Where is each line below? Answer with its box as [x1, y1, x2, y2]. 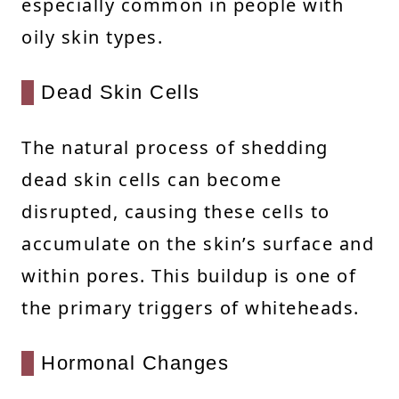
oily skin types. [21, 24, 163, 49]
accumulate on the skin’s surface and [21, 231, 374, 256]
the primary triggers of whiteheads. [21, 295, 360, 320]
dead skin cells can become [21, 167, 281, 191]
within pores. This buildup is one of [21, 263, 356, 288]
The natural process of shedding [21, 134, 329, 159]
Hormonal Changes [41, 351, 229, 374]
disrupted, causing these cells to [21, 199, 330, 224]
